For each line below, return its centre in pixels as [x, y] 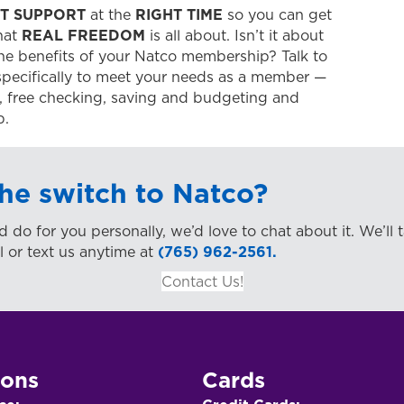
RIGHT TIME [179, 14]
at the [110, 14]
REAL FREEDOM [83, 35]
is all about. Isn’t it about [234, 35]
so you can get [277, 14]
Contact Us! [202, 281]
